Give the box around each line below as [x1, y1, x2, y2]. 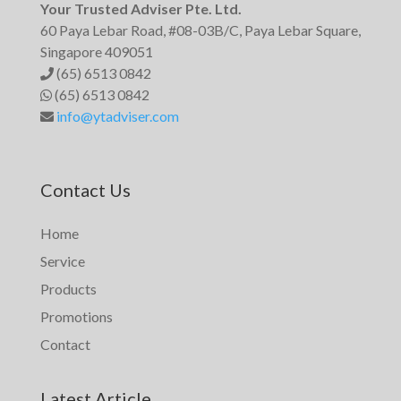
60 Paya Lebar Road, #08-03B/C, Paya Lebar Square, [39, 21, 361, 38]
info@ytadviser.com [55, 107, 179, 124]
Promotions [39, 307, 113, 325]
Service [39, 252, 85, 269]
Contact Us [39, 178, 131, 200]
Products [39, 279, 97, 297]
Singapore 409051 [39, 42, 153, 60]
